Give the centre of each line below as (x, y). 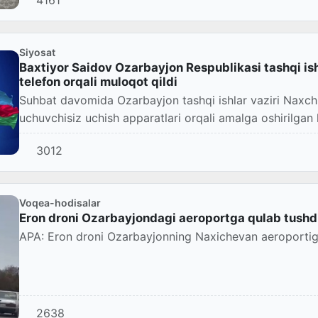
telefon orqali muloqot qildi (98, 82)
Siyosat (37, 53)
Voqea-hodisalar (60, 203)
